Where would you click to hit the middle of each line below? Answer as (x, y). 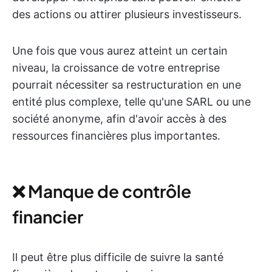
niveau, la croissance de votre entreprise (116, 68)
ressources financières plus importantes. (116, 136)
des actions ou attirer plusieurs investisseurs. (127, 14)
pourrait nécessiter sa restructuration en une (127, 85)
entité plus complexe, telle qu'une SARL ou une (131, 102)
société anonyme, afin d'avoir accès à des (119, 119)
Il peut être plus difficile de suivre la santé (118, 257)
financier (48, 216)
